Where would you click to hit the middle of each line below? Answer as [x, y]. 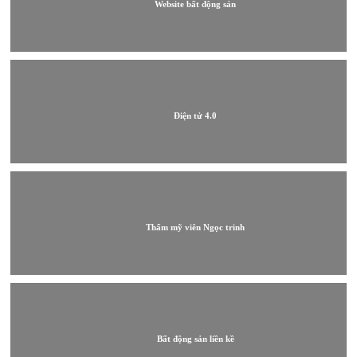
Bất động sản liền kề [195, 338]
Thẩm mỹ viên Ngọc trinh [196, 227]
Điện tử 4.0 [196, 115]
